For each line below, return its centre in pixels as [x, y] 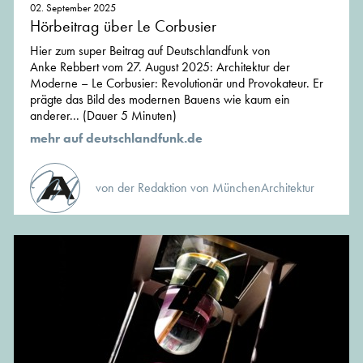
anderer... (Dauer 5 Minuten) [103, 115]
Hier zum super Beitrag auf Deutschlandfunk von [150, 50]
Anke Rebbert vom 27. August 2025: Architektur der [160, 66]
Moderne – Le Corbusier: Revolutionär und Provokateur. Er [177, 83]
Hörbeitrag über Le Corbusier [123, 26]
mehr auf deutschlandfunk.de [116, 138]
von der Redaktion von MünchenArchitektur [205, 187]
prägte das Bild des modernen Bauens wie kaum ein [160, 99]
